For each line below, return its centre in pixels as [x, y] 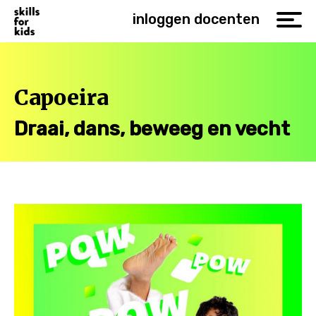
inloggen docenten [196, 19]
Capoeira [61, 97]
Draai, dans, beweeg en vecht [152, 129]
